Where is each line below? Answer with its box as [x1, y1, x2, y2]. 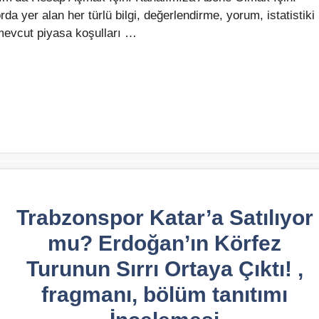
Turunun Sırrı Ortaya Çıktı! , [26, 256, 303, 281]
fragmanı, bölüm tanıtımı [41, 282, 288, 306]
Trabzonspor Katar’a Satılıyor [16, 205, 313, 229]
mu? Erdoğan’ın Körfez [48, 231, 281, 255]
